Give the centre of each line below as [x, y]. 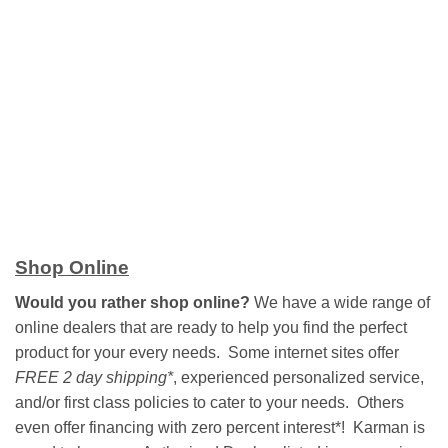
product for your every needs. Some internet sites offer [207, 352]
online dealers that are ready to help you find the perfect [211, 327]
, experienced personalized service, [298, 377]
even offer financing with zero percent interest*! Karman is [220, 427]
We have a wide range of [340, 302]
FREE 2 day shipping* [94, 377]
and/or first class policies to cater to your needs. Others [209, 402]
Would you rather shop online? [132, 302]
